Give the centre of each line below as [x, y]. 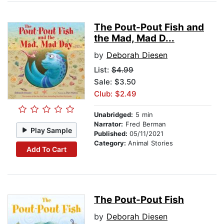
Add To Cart [46, 149]
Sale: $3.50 [115, 82]
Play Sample [51, 130]
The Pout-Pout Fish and [149, 27]
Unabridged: [113, 115]
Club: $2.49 [115, 94]
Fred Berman [144, 124]
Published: [112, 134]
